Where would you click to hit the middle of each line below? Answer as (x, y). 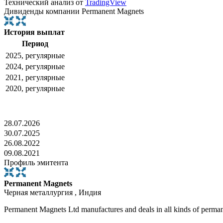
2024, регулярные (35, 67)
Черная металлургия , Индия (53, 193)
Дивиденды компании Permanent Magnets (74, 11)
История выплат (34, 32)
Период (35, 44)
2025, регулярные (35, 56)
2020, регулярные (35, 89)
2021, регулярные (35, 78)
